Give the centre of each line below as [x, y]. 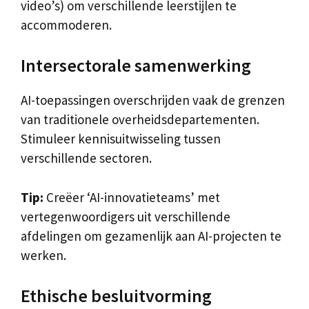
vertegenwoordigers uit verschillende [126, 216]
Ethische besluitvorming [116, 296]
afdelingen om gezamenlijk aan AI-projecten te [151, 236]
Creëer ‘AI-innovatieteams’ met [132, 197]
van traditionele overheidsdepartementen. [140, 119]
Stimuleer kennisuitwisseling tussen [121, 139]
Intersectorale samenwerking [136, 65]
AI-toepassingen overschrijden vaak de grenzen [153, 100]
